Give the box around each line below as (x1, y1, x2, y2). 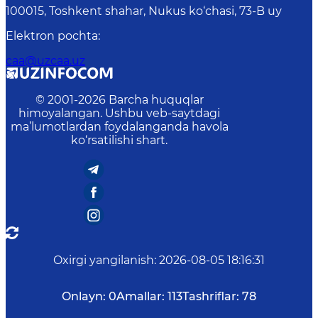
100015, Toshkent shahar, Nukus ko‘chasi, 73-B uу (6, 4, 282, 18)
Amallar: (116, 290, 165, 304)
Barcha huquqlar (108, 93, 204, 107)
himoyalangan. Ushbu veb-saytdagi (18, 106, 220, 121)
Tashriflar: (182, 290, 239, 304)
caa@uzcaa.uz (6, 54, 85, 68)
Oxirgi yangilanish (53, 253, 154, 268)
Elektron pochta (6, 29, 98, 43)
